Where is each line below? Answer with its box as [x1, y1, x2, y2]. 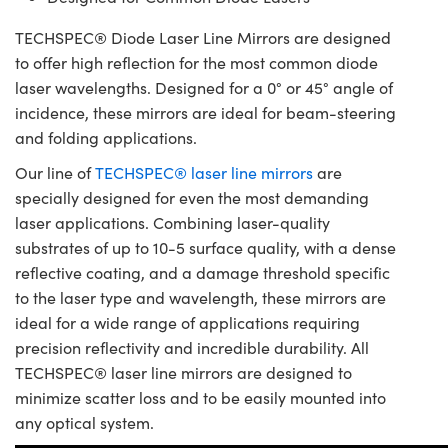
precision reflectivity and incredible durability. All [15, 337, 369, 359]
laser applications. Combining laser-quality [15, 212, 330, 234]
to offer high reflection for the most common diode [15, 52, 378, 74]
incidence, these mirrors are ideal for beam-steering [15, 102, 396, 124]
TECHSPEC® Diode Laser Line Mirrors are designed [15, 27, 391, 49]
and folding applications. [15, 127, 197, 149]
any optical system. [15, 412, 154, 434]
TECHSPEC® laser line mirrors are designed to [15, 362, 352, 384]
